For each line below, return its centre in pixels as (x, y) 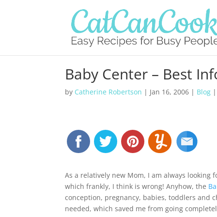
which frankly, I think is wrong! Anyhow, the (137, 186)
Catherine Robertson (108, 92)
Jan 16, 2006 (170, 92)
